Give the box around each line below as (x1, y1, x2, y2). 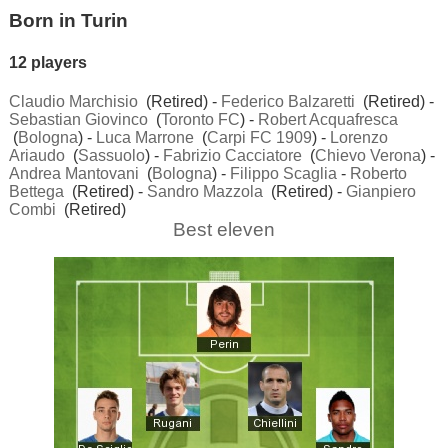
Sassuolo (77, 146, 145, 164)
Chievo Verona (314, 146, 421, 164)
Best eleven (172, 218, 275, 240)
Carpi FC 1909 (206, 128, 312, 146)
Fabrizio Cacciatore (162, 146, 302, 164)
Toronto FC (160, 110, 240, 128)
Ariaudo (8, 146, 65, 164)
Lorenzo (329, 128, 388, 146)
